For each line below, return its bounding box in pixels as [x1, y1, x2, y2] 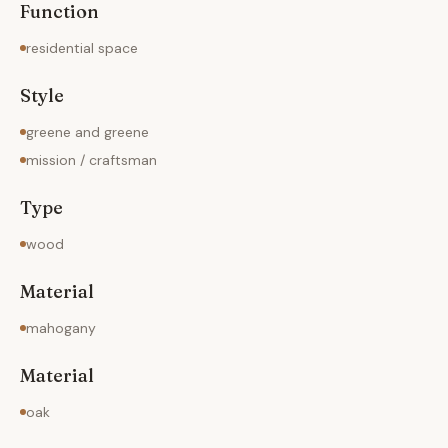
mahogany [26, 319, 96, 337]
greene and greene [26, 123, 149, 141]
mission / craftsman [26, 151, 157, 169]
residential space [26, 39, 138, 57]
